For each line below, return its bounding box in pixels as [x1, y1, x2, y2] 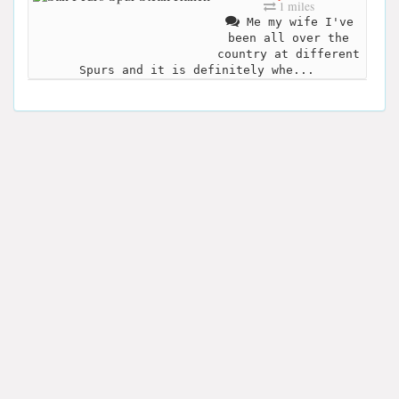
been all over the [228, 31, 349, 45]
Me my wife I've [240, 15, 354, 29]
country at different [217, 47, 360, 61]
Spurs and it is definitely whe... [78, 63, 314, 77]
